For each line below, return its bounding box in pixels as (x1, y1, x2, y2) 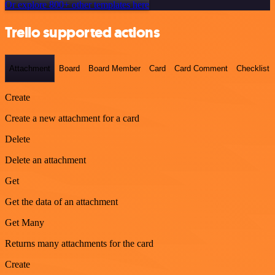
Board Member (88, 64, 141, 74)
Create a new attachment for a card (5, 113, 139, 124)
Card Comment (174, 64, 228, 74)
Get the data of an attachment (5, 196, 118, 207)
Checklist (236, 64, 269, 74)
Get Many (5, 217, 44, 228)
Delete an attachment (5, 155, 86, 166)
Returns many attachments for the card (5, 238, 153, 249)
